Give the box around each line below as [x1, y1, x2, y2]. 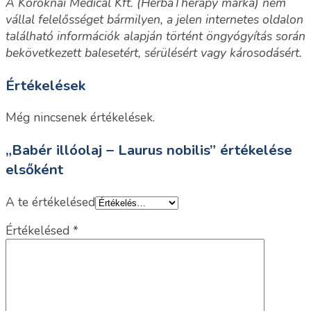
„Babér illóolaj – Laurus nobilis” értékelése [6, 140, 292, 160]
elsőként [6, 160, 63, 180]
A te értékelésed [6, 193, 95, 210]
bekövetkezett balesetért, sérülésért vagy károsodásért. [6, 44, 302, 62]
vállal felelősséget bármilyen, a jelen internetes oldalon [6, 11, 303, 28]
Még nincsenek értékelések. [6, 109, 155, 126]
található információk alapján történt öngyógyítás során [6, 28, 305, 45]
